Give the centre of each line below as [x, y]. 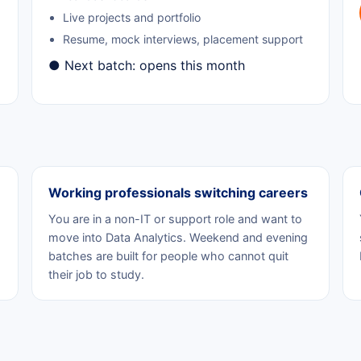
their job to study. [96, 274]
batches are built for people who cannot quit [168, 255]
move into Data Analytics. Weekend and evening [178, 237]
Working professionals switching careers [178, 192]
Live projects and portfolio [131, 17]
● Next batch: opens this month [146, 65]
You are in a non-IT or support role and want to [175, 218]
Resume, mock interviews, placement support [183, 39]
